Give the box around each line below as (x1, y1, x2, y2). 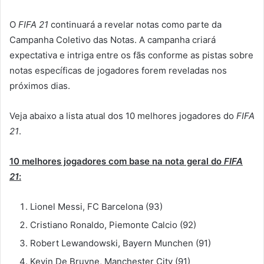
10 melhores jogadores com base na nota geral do (9, 155, 224, 167)
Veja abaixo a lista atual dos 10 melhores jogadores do (9, 110, 236, 121)
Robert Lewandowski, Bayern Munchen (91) (30, 237, 211, 249)
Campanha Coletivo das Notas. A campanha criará (9, 34, 216, 45)
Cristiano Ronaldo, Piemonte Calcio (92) (30, 219, 196, 230)
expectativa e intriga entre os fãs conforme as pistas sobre (9, 49, 253, 61)
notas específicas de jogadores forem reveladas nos (9, 64, 227, 76)
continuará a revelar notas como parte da (51, 18, 222, 30)
